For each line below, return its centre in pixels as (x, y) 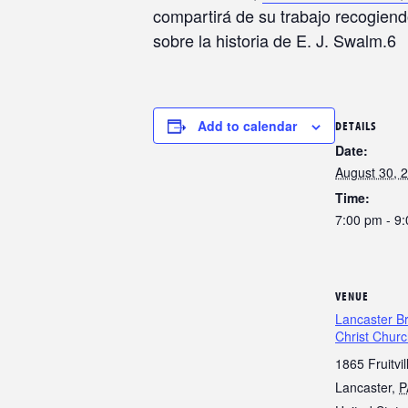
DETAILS (356, 125)
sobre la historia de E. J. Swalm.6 (275, 41)
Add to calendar (247, 126)
